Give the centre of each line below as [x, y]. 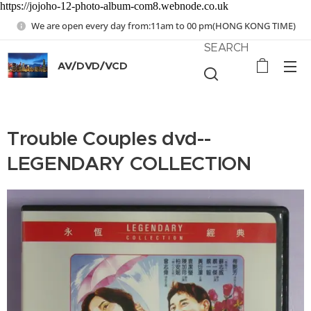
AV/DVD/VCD [93, 66]
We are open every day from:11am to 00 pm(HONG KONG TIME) [163, 25]
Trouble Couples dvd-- [109, 138]
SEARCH [227, 48]
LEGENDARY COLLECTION [129, 163]
